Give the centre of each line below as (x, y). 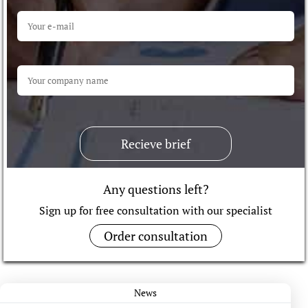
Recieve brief (156, 144)
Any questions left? (156, 189)
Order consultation (156, 236)
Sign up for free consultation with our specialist (156, 210)
